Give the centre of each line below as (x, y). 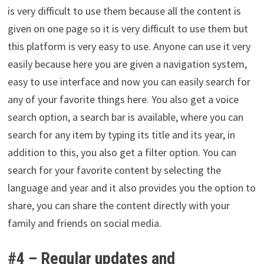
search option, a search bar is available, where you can (125, 117)
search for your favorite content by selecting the (114, 170)
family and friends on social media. (84, 223)
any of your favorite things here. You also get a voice (123, 100)
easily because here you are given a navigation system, (127, 64)
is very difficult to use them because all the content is (124, 11)
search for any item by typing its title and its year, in (121, 135)
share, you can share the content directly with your (118, 206)
